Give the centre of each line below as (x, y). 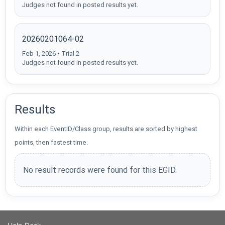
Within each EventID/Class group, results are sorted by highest (106, 129)
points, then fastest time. (51, 143)
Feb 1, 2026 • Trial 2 (51, 54)
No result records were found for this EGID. (100, 170)
